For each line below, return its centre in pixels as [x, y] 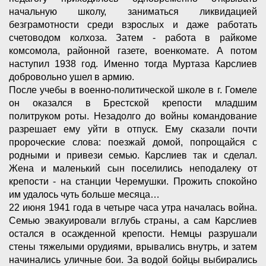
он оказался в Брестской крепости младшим [133, 103]
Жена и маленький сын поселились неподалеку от [133, 169]
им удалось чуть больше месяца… [85, 195]
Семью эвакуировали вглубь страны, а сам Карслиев [133, 221]
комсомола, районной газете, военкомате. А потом [133, 51]
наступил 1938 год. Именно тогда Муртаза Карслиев [133, 64]
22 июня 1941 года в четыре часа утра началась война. [133, 208]
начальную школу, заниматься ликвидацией [133, 12]
